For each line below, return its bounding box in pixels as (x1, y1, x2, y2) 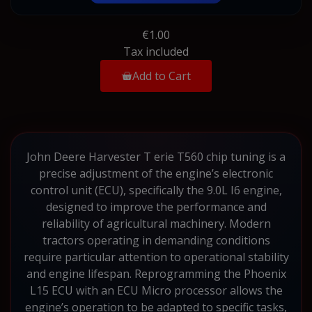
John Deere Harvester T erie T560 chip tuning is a (26, 148, 286, 164)
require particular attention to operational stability (23, 249, 289, 265)
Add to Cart (132, 68, 191, 84)
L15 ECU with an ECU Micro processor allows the (29, 282, 283, 298)
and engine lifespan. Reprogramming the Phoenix (26, 265, 286, 281)
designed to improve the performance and (45, 198, 267, 214)
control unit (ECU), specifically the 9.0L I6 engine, (30, 182, 282, 198)
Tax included (123, 43, 189, 59)
